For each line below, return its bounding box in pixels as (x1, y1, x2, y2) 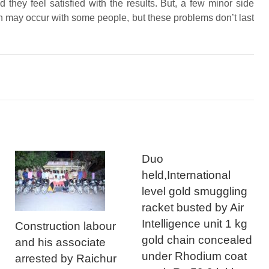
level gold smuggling (142, 184, 248, 198)
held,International (142, 168, 231, 181)
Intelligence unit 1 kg (142, 217, 248, 230)
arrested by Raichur (15, 252, 117, 265)
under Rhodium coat (142, 249, 247, 262)
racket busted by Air (142, 201, 244, 214)
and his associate (15, 235, 106, 249)
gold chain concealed (142, 233, 253, 246)
